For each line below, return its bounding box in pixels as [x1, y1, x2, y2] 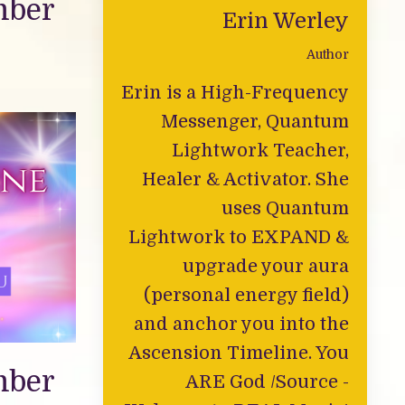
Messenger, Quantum [161, 110, 349, 132]
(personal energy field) [144, 284, 349, 306]
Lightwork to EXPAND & [128, 226, 349, 248]
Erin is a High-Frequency [121, 81, 349, 103]
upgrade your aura [183, 255, 349, 277]
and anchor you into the [134, 313, 349, 334]
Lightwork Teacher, [172, 139, 349, 161]
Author [306, 46, 349, 61]
